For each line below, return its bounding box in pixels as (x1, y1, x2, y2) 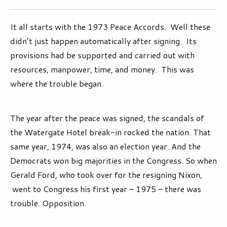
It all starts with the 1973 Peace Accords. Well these (10, 21, 210, 33)
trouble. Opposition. (10, 197, 86, 209)
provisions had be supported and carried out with (10, 49, 195, 61)
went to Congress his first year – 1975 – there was (10, 183, 201, 195)
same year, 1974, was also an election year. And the (10, 140, 201, 153)
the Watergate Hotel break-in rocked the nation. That (10, 126, 211, 138)
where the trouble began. (10, 78, 103, 90)
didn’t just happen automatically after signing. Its (10, 35, 197, 47)
